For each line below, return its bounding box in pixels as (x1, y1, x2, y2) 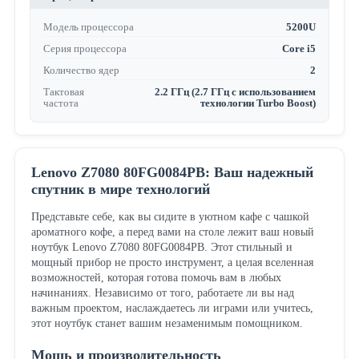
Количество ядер (42, 64, 119, 77)
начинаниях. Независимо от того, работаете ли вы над (30, 287, 294, 300)
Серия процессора (42, 42, 127, 55)
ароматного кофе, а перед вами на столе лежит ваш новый (30, 226, 314, 239)
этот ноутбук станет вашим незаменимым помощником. (30, 317, 303, 330)
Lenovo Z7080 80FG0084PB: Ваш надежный (30, 164, 313, 181)
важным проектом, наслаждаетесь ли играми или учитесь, (30, 302, 313, 315)
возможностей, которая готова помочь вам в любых (30, 272, 281, 284)
